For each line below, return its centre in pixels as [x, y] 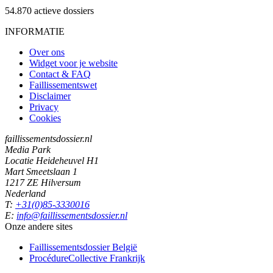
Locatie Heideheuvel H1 [52, 160]
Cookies [45, 118]
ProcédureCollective [68, 258]
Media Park [28, 149]
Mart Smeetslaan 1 [41, 171]
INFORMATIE [35, 31]
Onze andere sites [39, 226]
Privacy [44, 107]
